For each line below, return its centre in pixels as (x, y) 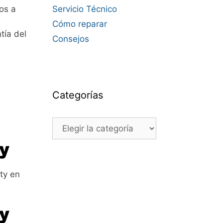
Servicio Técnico (84, 9)
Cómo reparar (79, 24)
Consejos (70, 39)
